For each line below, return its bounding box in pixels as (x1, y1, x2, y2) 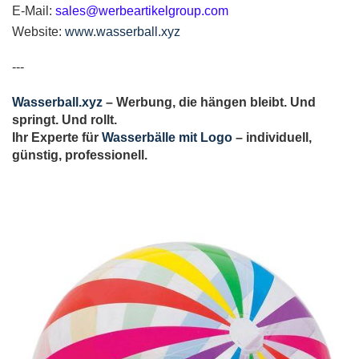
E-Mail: (12, 3, 55, 18)
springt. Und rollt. (12, 112, 117, 127)
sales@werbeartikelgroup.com (55, 3, 228, 18)
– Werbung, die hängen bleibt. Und (103, 95, 316, 109)
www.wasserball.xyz (65, 24, 180, 38)
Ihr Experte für (12, 130, 102, 144)
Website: (12, 24, 65, 38)
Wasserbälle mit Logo (102, 130, 232, 144)
